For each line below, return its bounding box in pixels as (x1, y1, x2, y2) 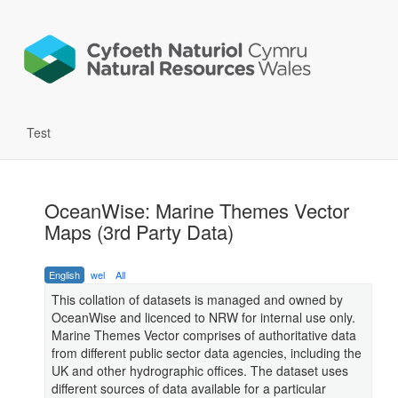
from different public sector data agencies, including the (52, 344, 362, 362)
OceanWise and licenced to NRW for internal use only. (52, 308, 355, 327)
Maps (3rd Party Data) (44, 218, 234, 246)
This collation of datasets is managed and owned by (52, 291, 343, 309)
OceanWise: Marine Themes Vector (44, 196, 349, 225)
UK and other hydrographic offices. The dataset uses (52, 362, 348, 380)
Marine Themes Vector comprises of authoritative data (52, 326, 356, 345)
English (49, 267, 80, 283)
